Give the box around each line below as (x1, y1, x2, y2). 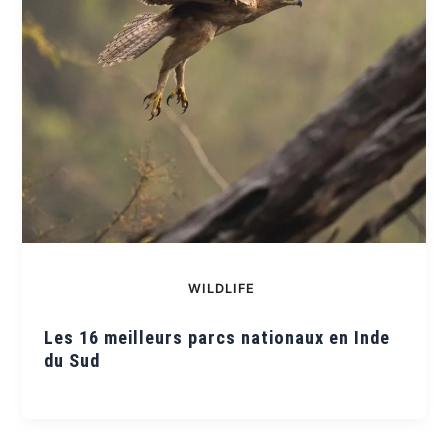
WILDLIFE (188, 281, 255, 297)
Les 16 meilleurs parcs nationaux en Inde (44, 326, 391, 348)
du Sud (44, 349, 101, 371)
